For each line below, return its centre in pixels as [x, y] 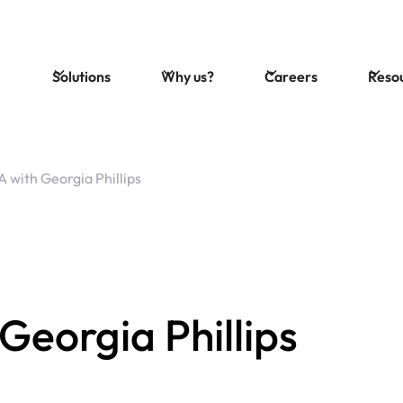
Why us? [187, 76]
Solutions [81, 76]
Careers [291, 76]
